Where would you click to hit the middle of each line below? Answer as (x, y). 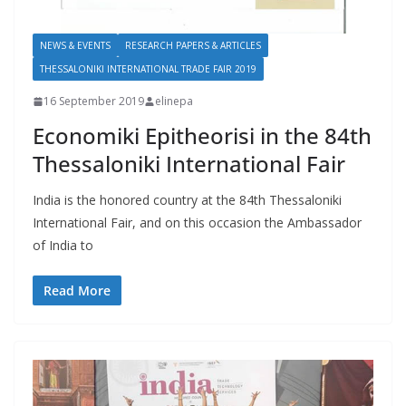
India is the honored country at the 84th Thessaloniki (187, 200)
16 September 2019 (94, 101)
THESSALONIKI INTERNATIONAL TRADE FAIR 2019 (148, 69)
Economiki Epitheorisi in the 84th (202, 136)
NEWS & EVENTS (75, 46)
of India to (63, 246)
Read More (77, 291)
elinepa (174, 101)
